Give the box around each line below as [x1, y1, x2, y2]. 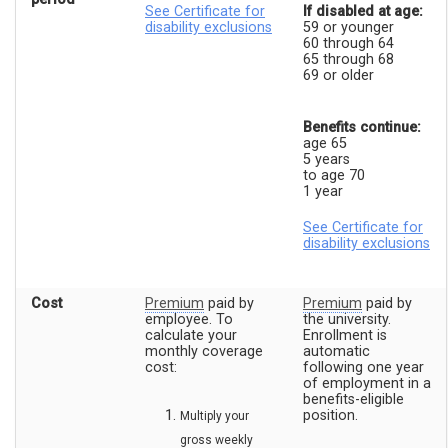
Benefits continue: [303, 119, 421, 137]
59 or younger [303, 19, 394, 37]
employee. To [145, 311, 233, 329]
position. [303, 407, 358, 425]
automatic [303, 343, 370, 361]
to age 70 [303, 167, 365, 185]
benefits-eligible [303, 391, 404, 409]
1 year [303, 183, 343, 201]
